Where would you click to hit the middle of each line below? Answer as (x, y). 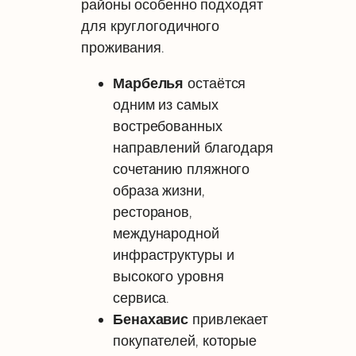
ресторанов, (153, 211)
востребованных (168, 126)
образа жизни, (159, 190)
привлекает (228, 319)
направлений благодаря (193, 147)
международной (166, 233)
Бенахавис (151, 319)
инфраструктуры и (174, 254)
